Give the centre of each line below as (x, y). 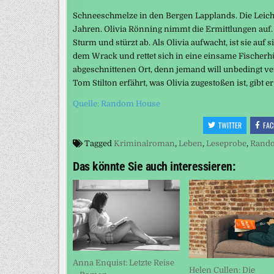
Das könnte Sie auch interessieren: (154, 166)
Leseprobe (226, 143)
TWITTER (230, 125)
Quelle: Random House (117, 103)
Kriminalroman (144, 143)
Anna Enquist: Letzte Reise (124, 263)
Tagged (98, 143)
